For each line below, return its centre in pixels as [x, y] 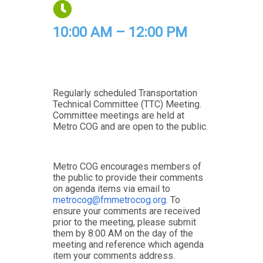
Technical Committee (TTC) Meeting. [127, 104]
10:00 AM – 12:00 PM [120, 32]
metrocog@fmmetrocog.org [109, 200]
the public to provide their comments [128, 177]
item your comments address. [114, 255]
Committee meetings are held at [118, 115]
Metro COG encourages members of [127, 166]
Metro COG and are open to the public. [130, 126]
